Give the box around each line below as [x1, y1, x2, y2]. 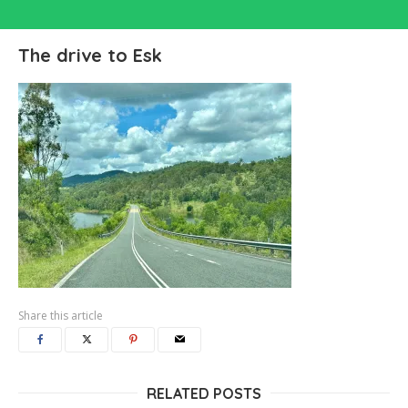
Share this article [18, 308, 103, 323]
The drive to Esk [18, 44, 162, 66]
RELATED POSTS [147, 384, 261, 403]
